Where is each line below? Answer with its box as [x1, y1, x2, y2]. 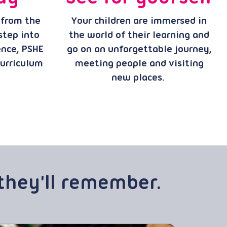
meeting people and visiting [74, 59, 204, 69]
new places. [111, 73, 167, 83]
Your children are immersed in [71, 16, 207, 26]
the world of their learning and [69, 30, 209, 41]
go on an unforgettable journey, [66, 45, 212, 55]
